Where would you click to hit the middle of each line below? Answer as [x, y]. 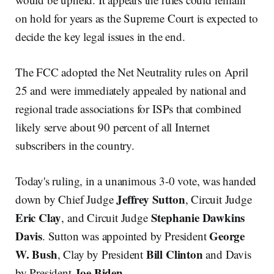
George [227, 236]
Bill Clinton [174, 254]
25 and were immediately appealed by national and [131, 91]
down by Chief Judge [66, 199]
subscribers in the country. [75, 146]
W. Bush [36, 254]
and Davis [227, 254]
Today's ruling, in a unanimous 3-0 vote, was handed [136, 181]
